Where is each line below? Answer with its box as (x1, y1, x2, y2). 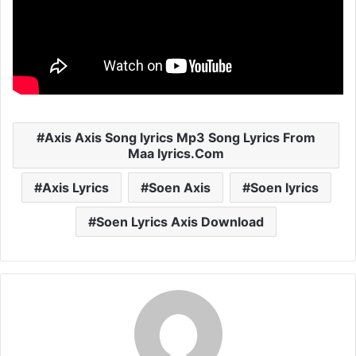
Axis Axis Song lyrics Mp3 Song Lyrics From (44, 129, 315, 145)
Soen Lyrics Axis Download (96, 213, 264, 230)
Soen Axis (148, 179, 211, 195)
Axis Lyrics (41, 179, 109, 195)
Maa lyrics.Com (128, 145, 224, 161)
